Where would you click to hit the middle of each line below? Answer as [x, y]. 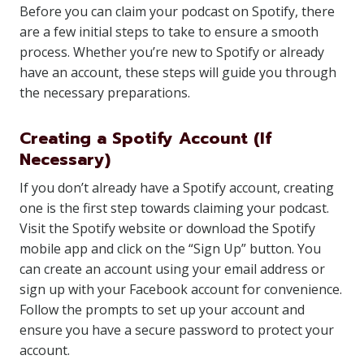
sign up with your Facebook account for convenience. [181, 289]
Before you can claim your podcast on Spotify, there [177, 11]
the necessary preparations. [105, 93]
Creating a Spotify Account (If [145, 138]
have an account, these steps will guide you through [178, 72]
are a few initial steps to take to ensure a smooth [169, 32]
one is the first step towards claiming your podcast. [174, 208]
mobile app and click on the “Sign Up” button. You [170, 249]
